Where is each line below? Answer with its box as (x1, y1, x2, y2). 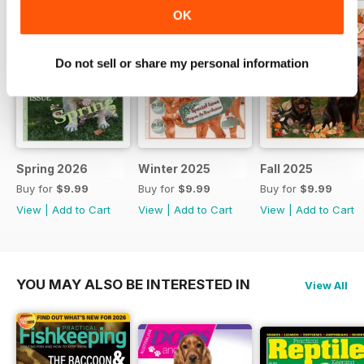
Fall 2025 (260, 161, 313, 175)
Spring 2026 (16, 161, 88, 175)
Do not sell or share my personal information (55, 55, 309, 70)
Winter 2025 (138, 161, 210, 175)
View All (305, 278, 348, 292)
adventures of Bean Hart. (16, 18, 150, 32)
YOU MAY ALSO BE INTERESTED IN (16, 275, 250, 292)
